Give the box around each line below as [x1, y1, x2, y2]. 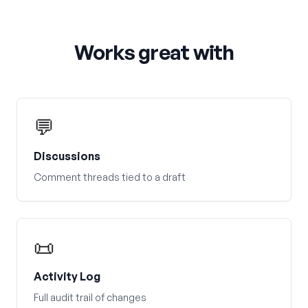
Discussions [34, 149, 100, 163]
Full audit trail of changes [34, 291, 146, 303]
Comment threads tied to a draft [34, 171, 186, 183]
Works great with [74, 39, 234, 65]
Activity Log [34, 269, 100, 283]
